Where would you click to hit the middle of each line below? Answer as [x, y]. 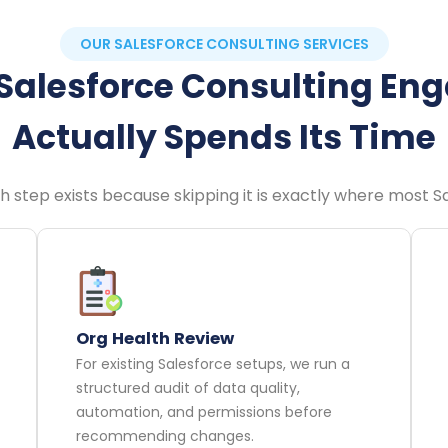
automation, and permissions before [203, 412]
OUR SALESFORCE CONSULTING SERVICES [224, 44]
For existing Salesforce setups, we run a [212, 364]
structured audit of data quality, [187, 388]
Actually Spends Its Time [224, 137]
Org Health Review [154, 339]
